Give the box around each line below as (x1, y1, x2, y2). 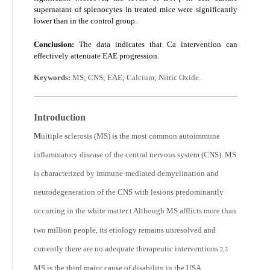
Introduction (34, 112, 86, 122)
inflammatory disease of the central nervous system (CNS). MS (34, 150, 236, 159)
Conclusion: (34, 39, 74, 49)
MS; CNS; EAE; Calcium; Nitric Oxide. (71, 73, 201, 82)
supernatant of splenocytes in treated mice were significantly (34, 4, 237, 14)
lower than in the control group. (34, 16, 137, 25)
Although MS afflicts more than (132, 206, 236, 215)
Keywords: (34, 73, 71, 82)
